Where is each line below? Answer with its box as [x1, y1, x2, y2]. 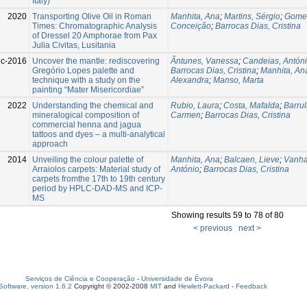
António [171, 164, 199, 174]
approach [32, 138, 68, 149]
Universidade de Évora [141, 275, 213, 282]
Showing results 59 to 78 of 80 [171, 210, 284, 220]
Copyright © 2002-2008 [72, 282, 150, 290]
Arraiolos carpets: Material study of [32, 164, 160, 174]
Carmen [171, 110, 201, 120]
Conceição [171, 21, 211, 31]
